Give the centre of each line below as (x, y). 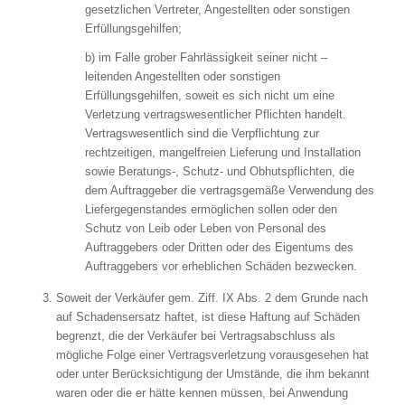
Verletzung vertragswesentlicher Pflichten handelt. (215, 114)
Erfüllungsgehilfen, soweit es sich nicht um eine (209, 95)
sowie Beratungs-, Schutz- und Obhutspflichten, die (219, 171)
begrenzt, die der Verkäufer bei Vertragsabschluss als (195, 335)
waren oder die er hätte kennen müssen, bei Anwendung (202, 392)
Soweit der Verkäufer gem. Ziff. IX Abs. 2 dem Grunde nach (212, 297)
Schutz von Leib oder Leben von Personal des (205, 228)
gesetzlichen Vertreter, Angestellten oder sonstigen (217, 9)
